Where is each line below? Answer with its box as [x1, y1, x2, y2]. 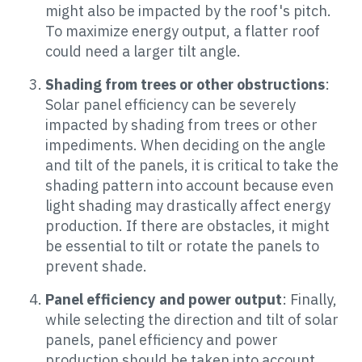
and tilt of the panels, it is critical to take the [45, 156, 339, 175]
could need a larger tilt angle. [45, 42, 241, 61]
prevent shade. [45, 257, 147, 276]
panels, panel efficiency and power [45, 330, 278, 349]
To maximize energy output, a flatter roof [45, 22, 320, 40]
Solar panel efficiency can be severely [45, 95, 296, 114]
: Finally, [282, 290, 337, 309]
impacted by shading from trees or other [45, 116, 318, 134]
